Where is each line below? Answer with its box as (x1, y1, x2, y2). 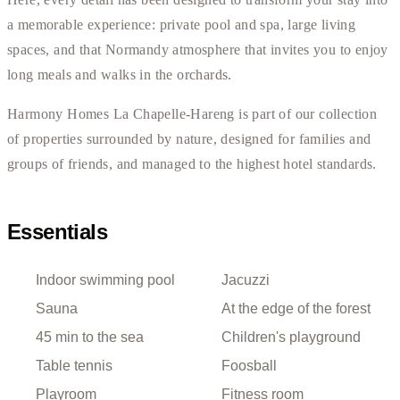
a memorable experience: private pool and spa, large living (7, 17, 356, 33)
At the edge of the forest (221, 301, 371, 317)
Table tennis (36, 358, 112, 374)
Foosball (221, 358, 277, 374)
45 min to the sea (36, 329, 144, 346)
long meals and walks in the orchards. (7, 67, 232, 83)
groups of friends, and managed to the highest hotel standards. (7, 156, 377, 172)
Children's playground (221, 329, 361, 346)
